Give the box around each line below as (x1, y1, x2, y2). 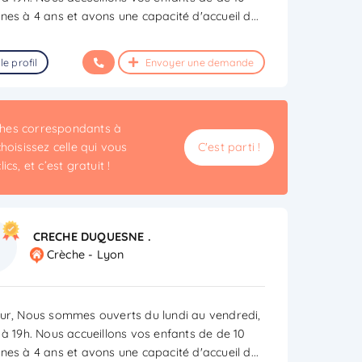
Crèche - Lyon (46, 247, 124, 263)
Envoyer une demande (142, 55, 255, 69)
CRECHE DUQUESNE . (32, 229, 152, 244)
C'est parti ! (197, 139, 261, 154)
